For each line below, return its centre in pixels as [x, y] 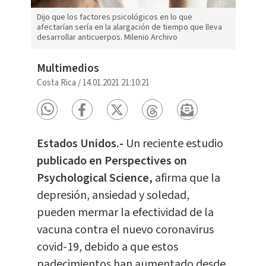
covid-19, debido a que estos [107, 247]
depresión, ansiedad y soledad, [113, 196]
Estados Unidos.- [81, 144]
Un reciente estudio [174, 144]
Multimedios [68, 69]
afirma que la [186, 178]
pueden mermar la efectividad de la [125, 213]
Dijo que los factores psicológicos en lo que [114, 18]
